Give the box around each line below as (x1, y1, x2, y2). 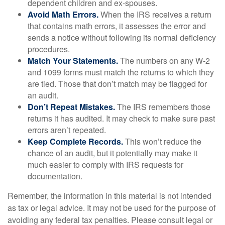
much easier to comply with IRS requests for (28, 158, 183, 170)
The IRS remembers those (115, 100, 210, 113)
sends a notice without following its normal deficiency (28, 31, 216, 43)
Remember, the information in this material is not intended (8, 189, 211, 201)
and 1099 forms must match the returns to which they (28, 66, 214, 78)
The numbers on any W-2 (118, 54, 210, 66)
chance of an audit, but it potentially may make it (28, 147, 197, 159)
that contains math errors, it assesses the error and (28, 20, 206, 32)
